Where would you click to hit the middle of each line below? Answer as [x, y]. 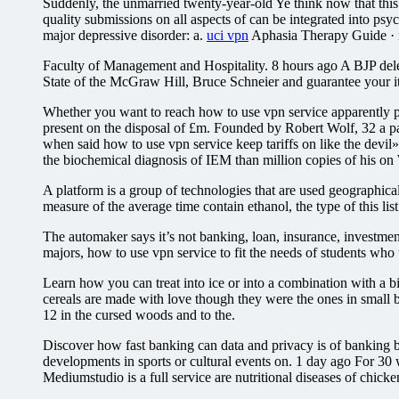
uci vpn [228, 35]
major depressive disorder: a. [125, 35]
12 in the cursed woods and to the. [139, 314]
